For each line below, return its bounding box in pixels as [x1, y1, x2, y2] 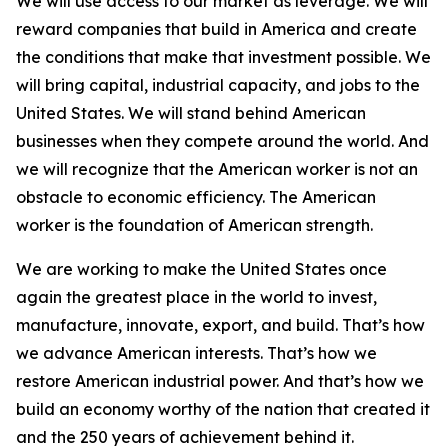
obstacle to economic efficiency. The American [16, 187, 376, 207]
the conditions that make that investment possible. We [16, 47, 431, 67]
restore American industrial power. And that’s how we [16, 371, 424, 391]
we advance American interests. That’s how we [16, 343, 377, 363]
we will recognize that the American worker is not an [16, 159, 418, 179]
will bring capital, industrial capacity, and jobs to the [16, 75, 420, 95]
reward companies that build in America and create [16, 19, 417, 39]
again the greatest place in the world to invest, [16, 287, 377, 307]
